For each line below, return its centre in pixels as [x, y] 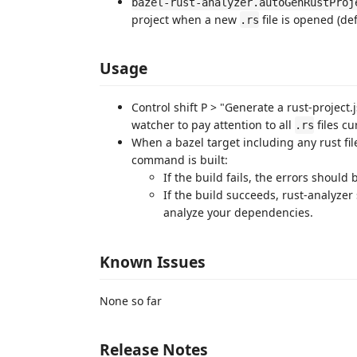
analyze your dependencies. [238, 212]
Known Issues [153, 261]
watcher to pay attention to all [213, 125]
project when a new [186, 19]
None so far [131, 300]
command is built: [180, 160]
